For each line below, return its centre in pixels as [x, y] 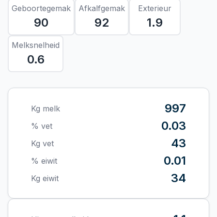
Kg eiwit [45, 178]
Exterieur [155, 8]
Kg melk [46, 109]
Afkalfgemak [102, 8]
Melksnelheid [36, 45]
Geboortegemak [41, 8]
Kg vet [42, 144]
